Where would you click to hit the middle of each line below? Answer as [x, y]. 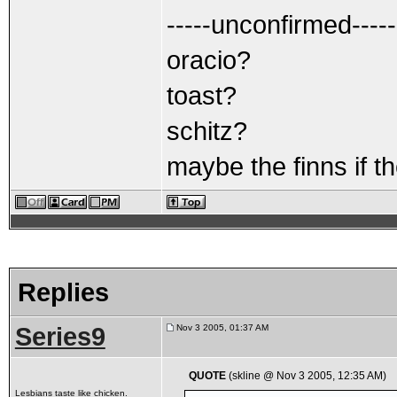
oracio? [208, 60]
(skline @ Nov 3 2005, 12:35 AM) [307, 376]
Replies [63, 292]
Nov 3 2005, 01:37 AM [221, 327]
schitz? [206, 131]
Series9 [60, 337]
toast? [201, 95]
